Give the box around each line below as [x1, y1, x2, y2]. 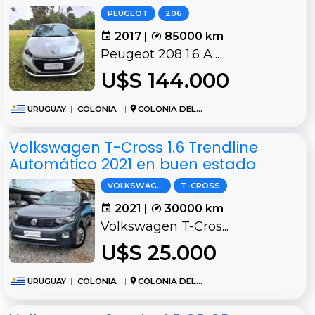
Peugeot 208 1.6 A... [101, 46, 219, 63]
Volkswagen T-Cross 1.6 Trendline [9, 137, 258, 158]
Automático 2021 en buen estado [9, 154, 256, 175]
